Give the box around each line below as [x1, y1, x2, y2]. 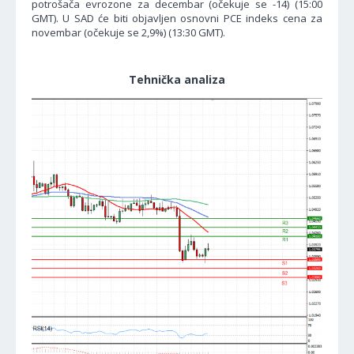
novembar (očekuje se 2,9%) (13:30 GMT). [32, 25, 225, 40]
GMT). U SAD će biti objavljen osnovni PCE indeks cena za [32, 11, 322, 25]
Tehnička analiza [129, 72, 225, 87]
